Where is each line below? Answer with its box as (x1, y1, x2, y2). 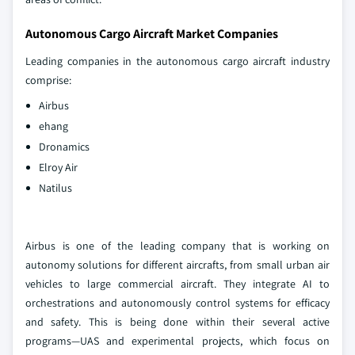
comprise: (25, 73, 71, 88)
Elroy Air (39, 160, 78, 175)
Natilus (39, 181, 72, 196)
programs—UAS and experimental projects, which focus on (25, 334, 330, 349)
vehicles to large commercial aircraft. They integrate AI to (25, 277, 330, 292)
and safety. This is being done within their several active (25, 315, 330, 330)
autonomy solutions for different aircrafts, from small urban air (25, 258, 330, 273)
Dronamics (39, 139, 90, 155)
